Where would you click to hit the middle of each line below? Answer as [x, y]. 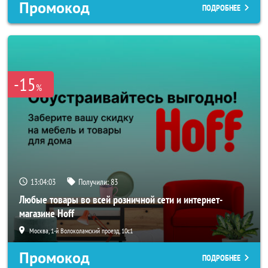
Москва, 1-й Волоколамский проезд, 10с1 [81, 231]
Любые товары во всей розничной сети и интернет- [121, 200]
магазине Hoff [47, 213]
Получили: [95, 182]
